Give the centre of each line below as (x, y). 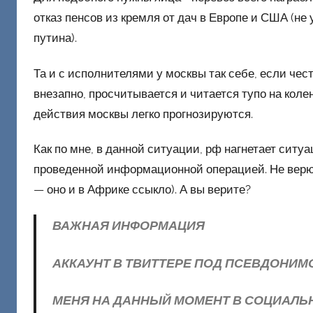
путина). (55, 38)
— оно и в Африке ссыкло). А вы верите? (142, 189)
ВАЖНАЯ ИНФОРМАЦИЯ (128, 226)
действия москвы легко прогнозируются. (143, 114)
